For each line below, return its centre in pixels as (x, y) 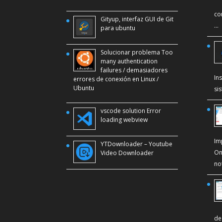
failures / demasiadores (134, 70)
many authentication (129, 61)
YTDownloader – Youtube (137, 144)
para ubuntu (118, 28)
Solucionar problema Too (137, 52)
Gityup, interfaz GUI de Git (137, 19)
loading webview (124, 119)
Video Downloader (127, 153)
